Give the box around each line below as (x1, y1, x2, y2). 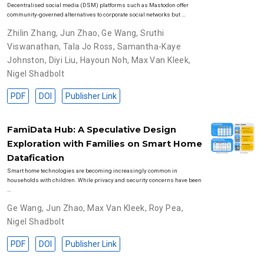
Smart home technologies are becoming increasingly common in (7, 167, 178, 174)
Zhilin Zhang (7, 28, 57, 38)
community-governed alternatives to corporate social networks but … (7, 11, 186, 18)
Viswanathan (7, 41, 59, 51)
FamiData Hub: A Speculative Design (7, 124, 177, 136)
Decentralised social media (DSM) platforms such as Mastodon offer (7, 1, 189, 8)
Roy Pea (148, 203, 181, 213)
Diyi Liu (48, 55, 76, 65)
